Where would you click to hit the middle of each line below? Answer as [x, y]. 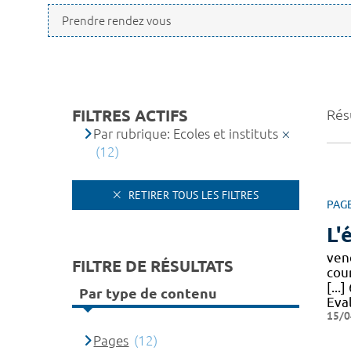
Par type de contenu [148, 293]
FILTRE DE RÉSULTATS [153, 266]
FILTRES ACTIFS [130, 116]
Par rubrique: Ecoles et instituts [186, 134]
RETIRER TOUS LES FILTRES [192, 195]
